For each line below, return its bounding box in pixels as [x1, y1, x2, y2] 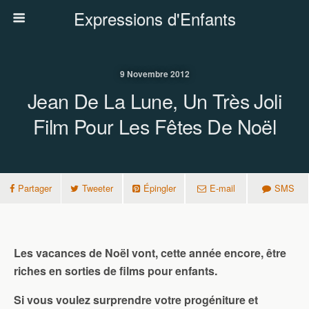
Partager [17, 181, 52, 195]
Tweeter [82, 181, 113, 195]
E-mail [209, 181, 235, 195]
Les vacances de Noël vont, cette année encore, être [14, 245, 286, 261]
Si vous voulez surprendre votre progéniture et [14, 292, 258, 308]
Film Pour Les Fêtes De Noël [32, 112, 277, 140]
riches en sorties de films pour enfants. [14, 263, 217, 279]
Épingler [143, 181, 176, 195]
